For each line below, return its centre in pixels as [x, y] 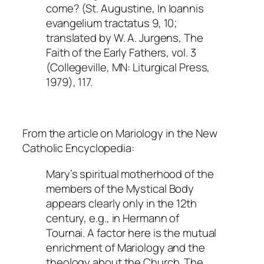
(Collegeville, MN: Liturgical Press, [128, 67]
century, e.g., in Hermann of [113, 218]
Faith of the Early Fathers [106, 53]
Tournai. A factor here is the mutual [131, 232]
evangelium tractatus [98, 23]
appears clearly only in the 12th [121, 203]
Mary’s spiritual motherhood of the [130, 174]
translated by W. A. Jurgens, [115, 38]
